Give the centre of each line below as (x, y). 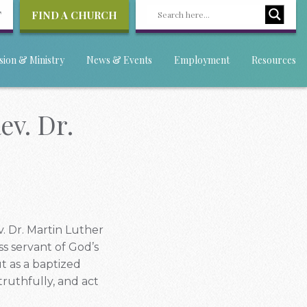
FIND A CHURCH (74, 15)
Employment (202, 60)
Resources (274, 60)
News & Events (119, 60)
